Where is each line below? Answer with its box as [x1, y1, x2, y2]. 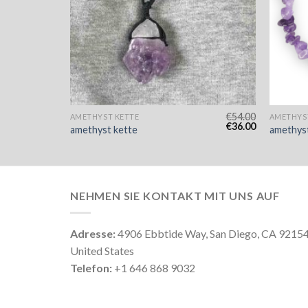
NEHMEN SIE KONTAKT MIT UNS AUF [70, 189, 280, 203]
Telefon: [70, 261, 112, 274]
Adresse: [70, 226, 115, 240]
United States [70, 243, 134, 257]
